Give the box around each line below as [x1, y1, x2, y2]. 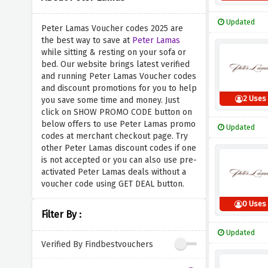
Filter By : [41, 209, 81, 220]
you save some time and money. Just [41, 95, 179, 105]
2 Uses [242, 94, 266, 103]
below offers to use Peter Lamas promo [41, 119, 196, 129]
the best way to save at [41, 35, 132, 45]
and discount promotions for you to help [41, 83, 197, 93]
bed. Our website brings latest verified [41, 59, 190, 69]
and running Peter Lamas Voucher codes [41, 71, 196, 81]
